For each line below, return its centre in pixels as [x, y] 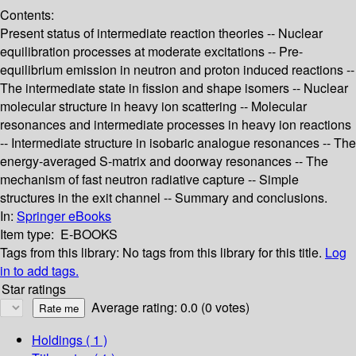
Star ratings [34, 289]
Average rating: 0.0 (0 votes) [170, 308]
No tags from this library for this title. [222, 253]
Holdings [57, 340]
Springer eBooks [64, 216]
